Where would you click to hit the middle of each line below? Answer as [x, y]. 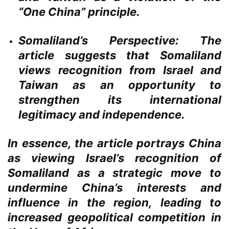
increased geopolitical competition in [114, 217]
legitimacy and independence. [102, 115]
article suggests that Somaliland [120, 55]
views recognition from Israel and [120, 70]
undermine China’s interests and [114, 188]
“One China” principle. [79, 12]
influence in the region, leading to [114, 203]
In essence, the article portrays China [114, 143]
